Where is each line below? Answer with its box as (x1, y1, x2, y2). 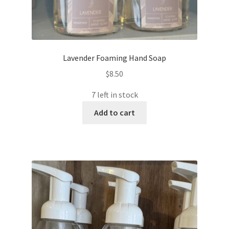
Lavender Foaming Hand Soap (63, 53, 166, 63)
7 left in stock (91, 89, 138, 100)
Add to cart (94, 107, 135, 118)
